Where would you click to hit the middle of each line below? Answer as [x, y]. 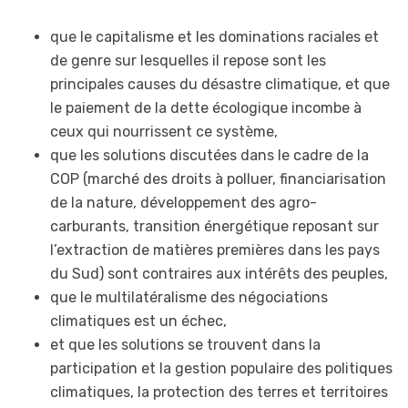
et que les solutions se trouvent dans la [185, 345]
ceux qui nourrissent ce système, [164, 132]
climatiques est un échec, [138, 321]
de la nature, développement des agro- [184, 203]
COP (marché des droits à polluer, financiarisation [218, 179]
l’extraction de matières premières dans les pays [215, 250]
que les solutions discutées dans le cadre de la [209, 156]
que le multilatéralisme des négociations [189, 298]
